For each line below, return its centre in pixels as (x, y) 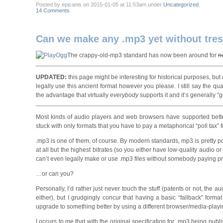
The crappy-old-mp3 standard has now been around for (142, 55)
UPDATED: (51, 77)
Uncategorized (181, 4)
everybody (125, 95)
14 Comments (53, 10)
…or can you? (55, 173)
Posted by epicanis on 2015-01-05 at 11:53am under (99, 4)
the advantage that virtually (73, 95)
